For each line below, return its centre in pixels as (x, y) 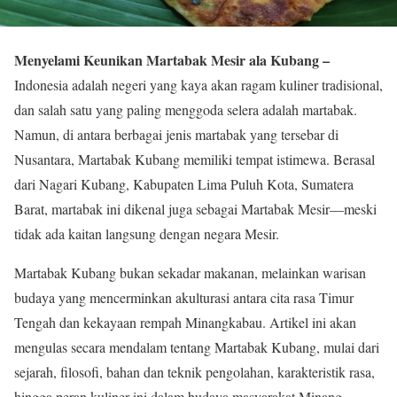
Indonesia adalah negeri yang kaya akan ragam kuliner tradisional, (198, 85)
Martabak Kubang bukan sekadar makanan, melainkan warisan (190, 272)
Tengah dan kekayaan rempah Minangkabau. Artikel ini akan (185, 322)
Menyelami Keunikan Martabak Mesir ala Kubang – (172, 60)
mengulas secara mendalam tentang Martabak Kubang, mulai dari (197, 347)
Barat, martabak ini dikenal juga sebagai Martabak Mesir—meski (195, 209)
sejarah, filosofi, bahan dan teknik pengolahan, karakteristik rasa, (195, 372)
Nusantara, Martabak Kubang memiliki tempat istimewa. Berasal (195, 159)
